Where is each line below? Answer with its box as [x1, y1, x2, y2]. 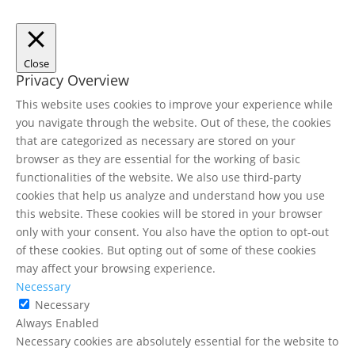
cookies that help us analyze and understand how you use [16, 188, 325, 204]
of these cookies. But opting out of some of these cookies [16, 242, 316, 258]
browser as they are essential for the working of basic [16, 151, 300, 167]
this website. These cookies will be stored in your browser [16, 206, 323, 222]
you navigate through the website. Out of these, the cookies [16, 115, 331, 131]
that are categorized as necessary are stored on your [16, 133, 296, 149]
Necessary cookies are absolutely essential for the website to [16, 334, 338, 349]
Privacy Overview [16, 71, 129, 90]
